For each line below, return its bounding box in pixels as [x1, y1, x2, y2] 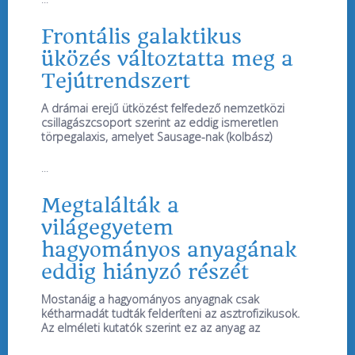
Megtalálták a [41, 193, 179, 218]
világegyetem [41, 216, 174, 240]
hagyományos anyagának [41, 238, 297, 262]
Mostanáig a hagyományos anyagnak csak [41, 292, 259, 307]
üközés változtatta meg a [41, 47, 293, 71]
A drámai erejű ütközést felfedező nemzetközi [41, 101, 284, 116]
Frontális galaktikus [41, 25, 242, 49]
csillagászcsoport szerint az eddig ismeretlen [41, 115, 278, 131]
